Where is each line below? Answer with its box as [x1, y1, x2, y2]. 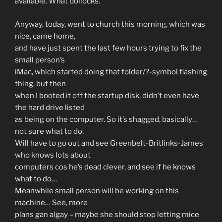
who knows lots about [15, 150, 91, 160]
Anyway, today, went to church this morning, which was [15, 19, 205, 29]
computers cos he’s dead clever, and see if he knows [15, 162, 196, 171]
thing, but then [15, 79, 66, 88]
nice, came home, [15, 31, 75, 41]
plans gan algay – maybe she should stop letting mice [15, 210, 199, 219]
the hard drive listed [15, 103, 85, 112]
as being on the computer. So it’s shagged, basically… [15, 114, 198, 124]
